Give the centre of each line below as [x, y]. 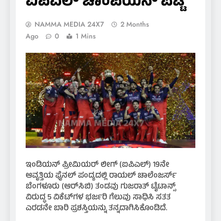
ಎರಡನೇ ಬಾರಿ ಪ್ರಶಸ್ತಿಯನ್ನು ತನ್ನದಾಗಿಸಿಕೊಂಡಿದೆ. [96, 209]
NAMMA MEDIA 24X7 [69, 24]
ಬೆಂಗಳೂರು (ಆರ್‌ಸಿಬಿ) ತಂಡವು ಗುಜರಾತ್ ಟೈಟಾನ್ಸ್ [101, 187]
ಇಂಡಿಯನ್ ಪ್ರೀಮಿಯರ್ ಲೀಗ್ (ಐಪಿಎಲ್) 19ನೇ [97, 166]
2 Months [135, 24]
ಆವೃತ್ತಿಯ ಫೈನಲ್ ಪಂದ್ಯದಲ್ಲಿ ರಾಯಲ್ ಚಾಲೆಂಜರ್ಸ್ [101, 176]
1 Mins [86, 36]
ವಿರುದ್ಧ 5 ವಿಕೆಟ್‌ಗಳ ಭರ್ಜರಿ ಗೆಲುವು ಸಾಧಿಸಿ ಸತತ [98, 198]
